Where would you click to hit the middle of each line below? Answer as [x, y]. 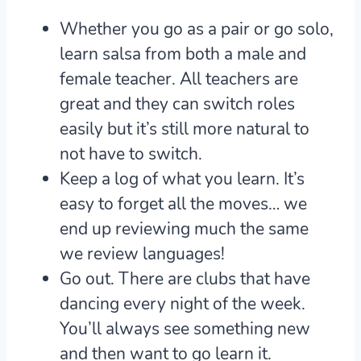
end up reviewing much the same [184, 229]
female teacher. [120, 79]
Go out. [87, 279]
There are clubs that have [212, 279]
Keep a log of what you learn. [170, 179]
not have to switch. [131, 154]
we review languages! [142, 254]
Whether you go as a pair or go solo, [197, 29]
